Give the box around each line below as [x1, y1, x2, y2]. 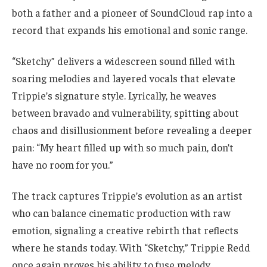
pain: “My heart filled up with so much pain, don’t [12, 141, 234, 154]
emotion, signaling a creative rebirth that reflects [12, 223, 238, 237]
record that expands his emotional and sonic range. [12, 23, 247, 37]
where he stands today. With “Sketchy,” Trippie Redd [12, 240, 250, 254]
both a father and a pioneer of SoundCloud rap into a [12, 6, 253, 20]
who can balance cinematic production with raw [12, 206, 230, 219]
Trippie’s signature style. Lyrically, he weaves [12, 89, 216, 103]
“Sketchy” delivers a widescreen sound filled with [12, 54, 235, 68]
